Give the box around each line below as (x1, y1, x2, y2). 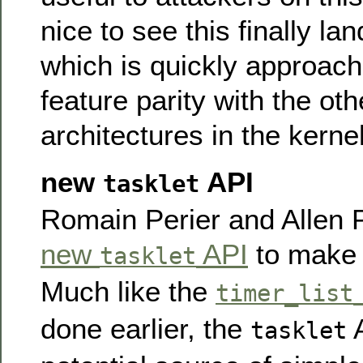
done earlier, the (41, 312, 250, 344)
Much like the (41, 275, 216, 307)
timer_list (216, 279, 353, 307)
